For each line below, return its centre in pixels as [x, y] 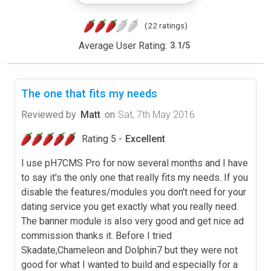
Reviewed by [49, 114]
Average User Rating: [122, 45]
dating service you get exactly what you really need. [130, 206]
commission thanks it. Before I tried [96, 235]
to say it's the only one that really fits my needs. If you [135, 177]
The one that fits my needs [89, 93]
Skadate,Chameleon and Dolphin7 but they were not [129, 250]
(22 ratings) [166, 25]
